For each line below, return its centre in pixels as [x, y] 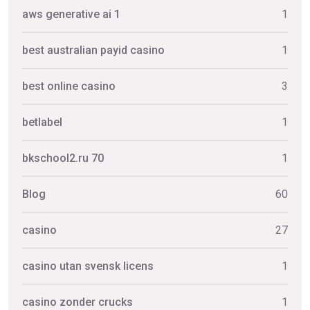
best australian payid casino [93, 50]
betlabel [42, 122]
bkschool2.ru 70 [63, 158]
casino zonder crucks [77, 302]
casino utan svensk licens [88, 266]
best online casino [69, 86]
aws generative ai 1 [71, 14]
